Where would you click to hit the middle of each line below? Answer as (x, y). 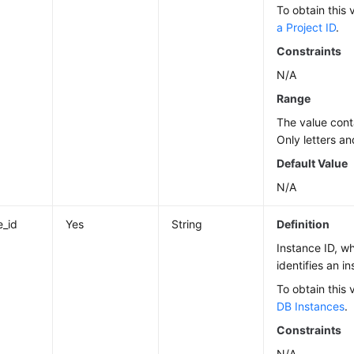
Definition (303, 224)
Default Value (313, 163)
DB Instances (311, 306)
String (187, 224)
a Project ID (307, 27)
